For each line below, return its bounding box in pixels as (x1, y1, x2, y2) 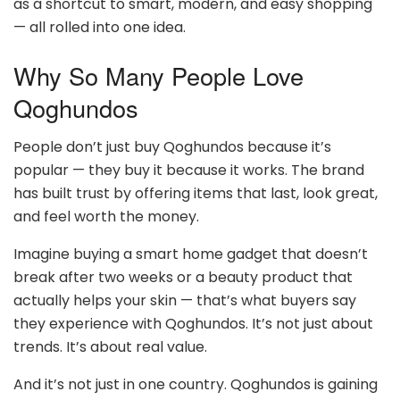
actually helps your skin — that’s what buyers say (13, 290, 356, 312)
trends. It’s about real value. (13, 337, 207, 358)
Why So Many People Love (13, 57, 304, 93)
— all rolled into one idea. (13, 17, 186, 38)
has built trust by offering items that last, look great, (13, 183, 378, 204)
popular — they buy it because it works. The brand (13, 160, 364, 181)
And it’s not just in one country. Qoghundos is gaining (13, 374, 378, 396)
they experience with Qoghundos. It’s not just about (13, 313, 373, 335)
